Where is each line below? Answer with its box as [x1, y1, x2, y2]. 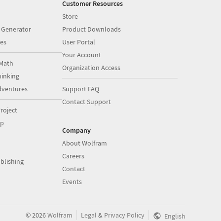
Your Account [62, 50, 102, 59]
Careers [62, 151, 85, 160]
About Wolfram [62, 139, 108, 147]
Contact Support [62, 97, 111, 106]
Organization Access [62, 63, 121, 72]
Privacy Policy [104, 211, 145, 220]
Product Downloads [62, 25, 121, 34]
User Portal [62, 37, 96, 46]
